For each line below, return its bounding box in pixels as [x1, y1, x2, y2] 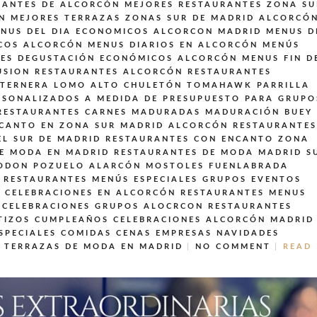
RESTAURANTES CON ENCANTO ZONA [105, 134, 309, 143]
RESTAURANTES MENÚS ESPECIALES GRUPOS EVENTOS [4, 175, 301, 183]
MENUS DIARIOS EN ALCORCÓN [88, 40, 258, 49]
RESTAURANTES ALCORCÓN [35, 67, 183, 76]
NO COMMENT [195, 242, 271, 250]
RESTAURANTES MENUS [180, 188, 306, 197]
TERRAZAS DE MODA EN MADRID [4, 242, 183, 250]
